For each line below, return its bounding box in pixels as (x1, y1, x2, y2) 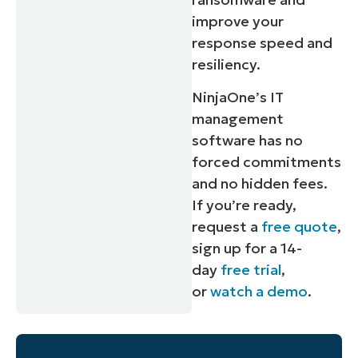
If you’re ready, (192, 196, 297, 215)
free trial (221, 261, 282, 280)
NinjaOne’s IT (192, 88, 284, 107)
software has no (192, 131, 304, 150)
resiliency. (192, 55, 261, 74)
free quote (261, 217, 338, 237)
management (192, 109, 284, 129)
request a (192, 217, 262, 237)
